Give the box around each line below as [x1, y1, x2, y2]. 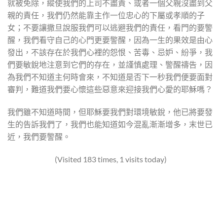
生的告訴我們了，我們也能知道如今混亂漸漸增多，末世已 [7, 119, 213, 129]
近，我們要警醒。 [7, 132, 71, 142]
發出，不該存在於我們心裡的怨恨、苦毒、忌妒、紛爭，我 [7, 47, 213, 57]
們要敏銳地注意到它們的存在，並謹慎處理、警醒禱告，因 [7, 60, 213, 70]
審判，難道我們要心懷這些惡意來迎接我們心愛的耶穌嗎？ [7, 84, 213, 94]
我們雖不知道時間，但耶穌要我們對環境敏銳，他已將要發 [7, 107, 213, 117]
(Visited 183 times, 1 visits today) [54, 154, 167, 164]
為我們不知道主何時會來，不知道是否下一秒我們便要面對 [7, 72, 213, 82]
